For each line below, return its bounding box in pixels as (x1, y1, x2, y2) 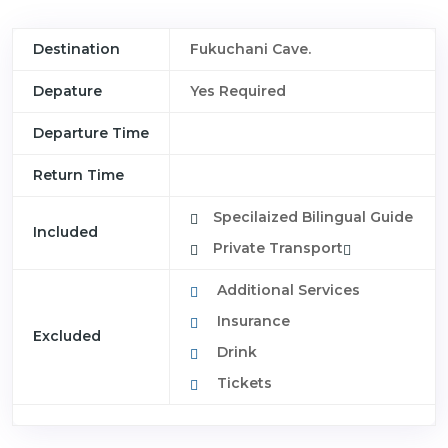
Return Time (33, 166, 124, 185)
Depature (33, 82, 102, 101)
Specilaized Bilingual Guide (213, 208, 413, 227)
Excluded (33, 327, 101, 346)
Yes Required (190, 82, 286, 101)
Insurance (213, 312, 290, 331)
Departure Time (33, 124, 149, 143)
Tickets (213, 374, 272, 393)
